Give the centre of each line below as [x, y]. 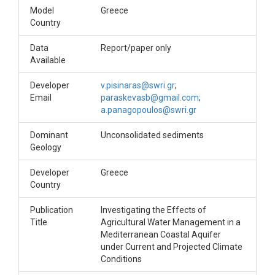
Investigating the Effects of [153, 210]
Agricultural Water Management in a [171, 222]
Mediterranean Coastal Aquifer [161, 234]
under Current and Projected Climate [172, 247]
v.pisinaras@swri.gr [138, 85]
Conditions [121, 259]
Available [48, 60]
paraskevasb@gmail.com [150, 98]
